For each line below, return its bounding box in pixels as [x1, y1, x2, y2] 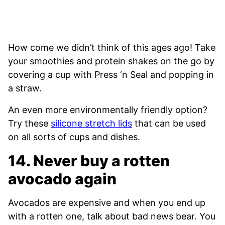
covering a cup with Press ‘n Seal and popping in [8, 69, 214, 80]
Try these [8, 118, 51, 129]
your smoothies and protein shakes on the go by [8, 56, 214, 67]
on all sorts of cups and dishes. [8, 132, 140, 143]
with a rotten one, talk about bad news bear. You [8, 211, 215, 222]
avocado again [8, 170, 117, 188]
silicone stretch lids [51, 118, 132, 129]
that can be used [132, 118, 206, 129]
